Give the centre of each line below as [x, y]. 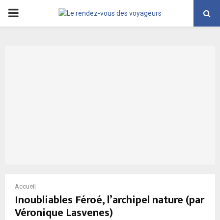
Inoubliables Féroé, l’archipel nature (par [110, 200]
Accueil [25, 186]
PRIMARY [32, 13]
